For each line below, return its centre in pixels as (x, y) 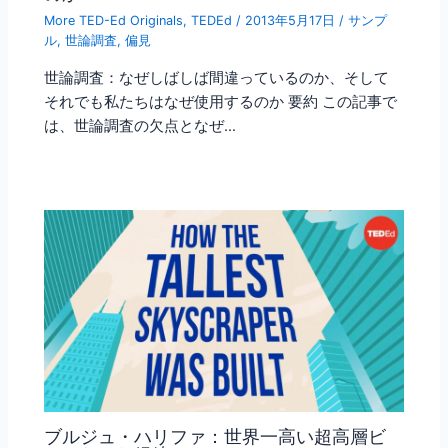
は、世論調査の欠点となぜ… (140, 125)
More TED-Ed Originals (114, 21)
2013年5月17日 (292, 21)
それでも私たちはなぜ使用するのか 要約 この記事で (221, 101)
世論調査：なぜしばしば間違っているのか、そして (217, 77)
